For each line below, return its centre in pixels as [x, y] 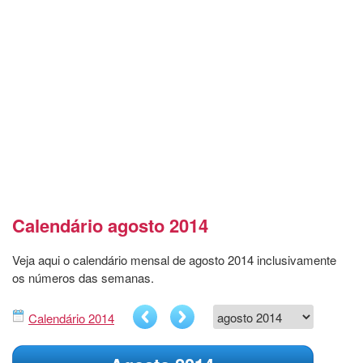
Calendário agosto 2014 [110, 226]
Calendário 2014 [71, 318]
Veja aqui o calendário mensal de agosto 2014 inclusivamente [174, 260]
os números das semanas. [83, 278]
